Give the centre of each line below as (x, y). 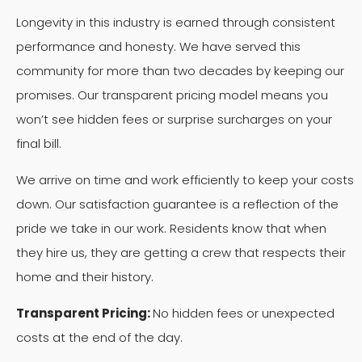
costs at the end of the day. (99, 338)
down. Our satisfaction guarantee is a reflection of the (177, 204)
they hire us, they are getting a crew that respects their (181, 253)
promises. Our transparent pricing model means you (172, 95)
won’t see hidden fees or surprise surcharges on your (174, 120)
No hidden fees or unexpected (244, 314)
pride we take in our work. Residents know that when (171, 229)
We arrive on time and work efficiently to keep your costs (185, 180)
